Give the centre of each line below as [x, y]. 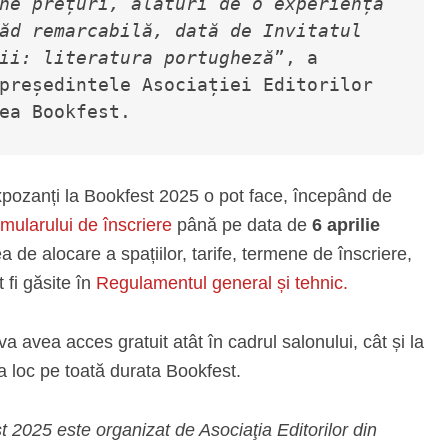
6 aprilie [343, 225]
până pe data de [239, 225]
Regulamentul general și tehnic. [222, 283]
